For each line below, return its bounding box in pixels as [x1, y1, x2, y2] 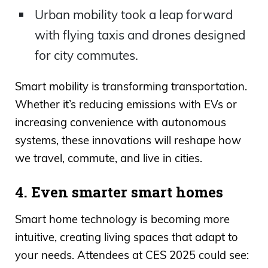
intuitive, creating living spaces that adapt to [15, 230, 238, 244]
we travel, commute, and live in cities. [15, 151, 202, 165]
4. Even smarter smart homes [15, 182, 223, 202]
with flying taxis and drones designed [34, 27, 245, 43]
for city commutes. [34, 47, 138, 63]
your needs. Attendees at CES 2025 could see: [15, 248, 249, 262]
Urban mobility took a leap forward [34, 7, 233, 23]
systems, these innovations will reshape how [15, 133, 241, 147]
